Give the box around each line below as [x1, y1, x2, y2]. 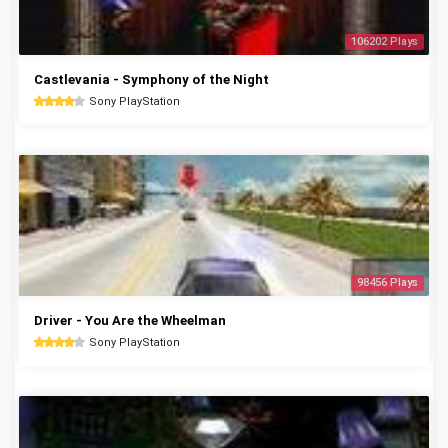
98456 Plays [357, 276, 418, 289]
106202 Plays [351, 35, 418, 48]
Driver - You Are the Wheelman [34, 313, 226, 328]
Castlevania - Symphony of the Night [34, 72, 269, 87]
